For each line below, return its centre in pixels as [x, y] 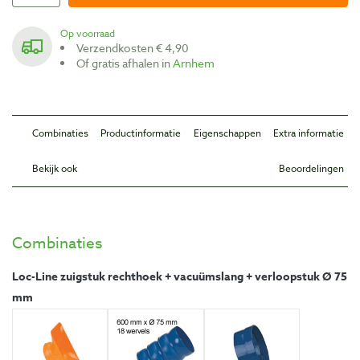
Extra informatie [308, 133]
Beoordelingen [311, 168]
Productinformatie [141, 133]
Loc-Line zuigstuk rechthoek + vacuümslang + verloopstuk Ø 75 [180, 276]
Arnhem [194, 63]
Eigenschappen [227, 133]
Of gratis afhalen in [129, 63]
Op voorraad [92, 33]
